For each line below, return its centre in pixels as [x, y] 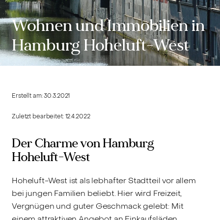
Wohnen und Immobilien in [108, 25]
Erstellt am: [28, 96]
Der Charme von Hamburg [83, 144]
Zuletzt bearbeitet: [39, 116]
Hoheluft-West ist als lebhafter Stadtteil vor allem [104, 180]
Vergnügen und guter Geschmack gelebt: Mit [98, 206]
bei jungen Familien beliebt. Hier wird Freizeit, [97, 193]
